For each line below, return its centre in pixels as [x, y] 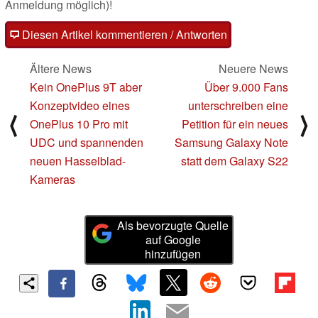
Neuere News [253, 68]
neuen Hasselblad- [78, 160]
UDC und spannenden [87, 142]
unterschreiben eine [238, 105]
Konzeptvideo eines [80, 105]
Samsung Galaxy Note [231, 142]
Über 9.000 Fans [246, 87]
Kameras [53, 179]
